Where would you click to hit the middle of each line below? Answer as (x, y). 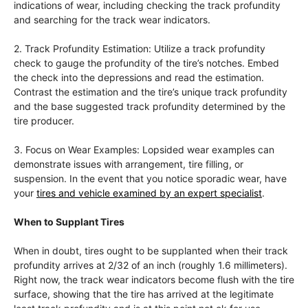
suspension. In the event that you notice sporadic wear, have (150, 179)
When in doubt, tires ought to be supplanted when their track (151, 251)
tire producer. (44, 121)
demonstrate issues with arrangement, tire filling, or (129, 164)
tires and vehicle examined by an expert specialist (149, 193)
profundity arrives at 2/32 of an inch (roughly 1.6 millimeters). (151, 265)
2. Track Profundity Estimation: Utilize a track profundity (140, 49)
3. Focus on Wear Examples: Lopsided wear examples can (144, 150)
